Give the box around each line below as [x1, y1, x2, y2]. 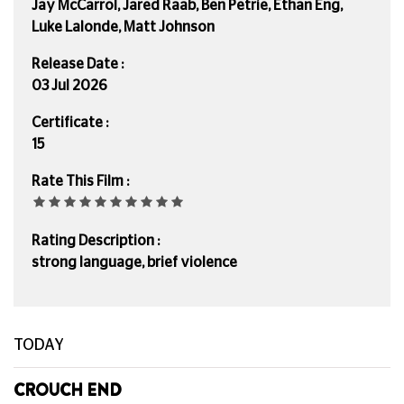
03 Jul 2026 [32, 78, 107, 93]
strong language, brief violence [32, 254, 237, 270]
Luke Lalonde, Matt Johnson [32, 19, 215, 34]
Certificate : [32, 115, 108, 130]
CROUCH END [14, 378, 122, 402]
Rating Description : [32, 233, 160, 248]
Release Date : [32, 56, 124, 71]
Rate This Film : [32, 173, 129, 188]
